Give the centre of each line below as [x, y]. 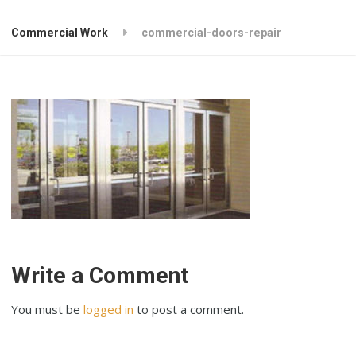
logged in [109, 309]
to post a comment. [189, 309]
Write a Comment [100, 275]
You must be [48, 309]
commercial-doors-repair [212, 33]
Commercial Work [60, 33]
